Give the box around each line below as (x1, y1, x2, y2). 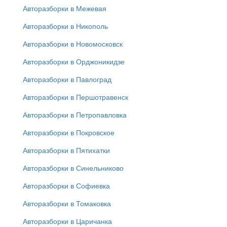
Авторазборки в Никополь (23, 21, 108, 31)
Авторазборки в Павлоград (23, 74, 111, 85)
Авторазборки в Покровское (23, 127, 115, 138)
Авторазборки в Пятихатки (23, 145, 110, 156)
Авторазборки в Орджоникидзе (23, 56, 125, 67)
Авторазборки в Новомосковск (23, 39, 123, 49)
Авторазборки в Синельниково (23, 163, 124, 173)
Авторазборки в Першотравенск (23, 92, 128, 102)
